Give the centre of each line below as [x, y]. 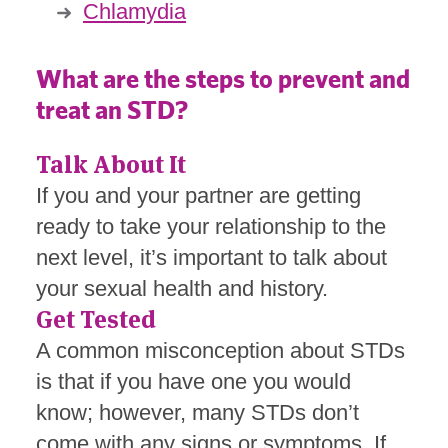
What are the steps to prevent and [223, 78]
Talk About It [111, 164]
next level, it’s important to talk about [211, 257]
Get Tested [96, 319]
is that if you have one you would [193, 381]
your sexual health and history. [182, 288]
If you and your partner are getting [198, 195]
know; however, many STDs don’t [197, 412]
